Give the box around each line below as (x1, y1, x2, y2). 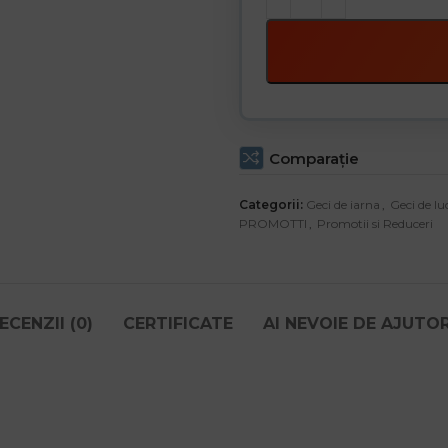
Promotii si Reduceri (317, 216, 433, 232)
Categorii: (239, 197, 303, 213)
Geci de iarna (306, 197, 380, 213)
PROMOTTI (239, 216, 307, 232)
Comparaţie (269, 148, 359, 168)
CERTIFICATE (123, 314, 233, 334)
